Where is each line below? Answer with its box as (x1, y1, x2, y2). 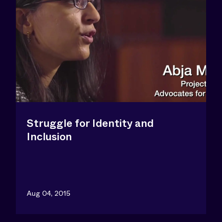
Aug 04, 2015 (27, 188, 70, 198)
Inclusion (27, 129, 72, 144)
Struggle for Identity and (27, 116, 154, 131)
